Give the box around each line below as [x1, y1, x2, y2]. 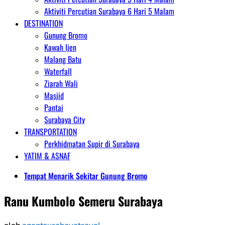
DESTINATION [24, 17, 63, 29]
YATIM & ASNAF [24, 150, 70, 162]
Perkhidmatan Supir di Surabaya [44, 138, 140, 150]
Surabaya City [44, 114, 85, 126]
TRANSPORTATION [24, 126, 77, 138]
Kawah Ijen [44, 41, 76, 53]
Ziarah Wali [44, 77, 78, 89]
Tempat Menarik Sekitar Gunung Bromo [24, 170, 147, 182]
